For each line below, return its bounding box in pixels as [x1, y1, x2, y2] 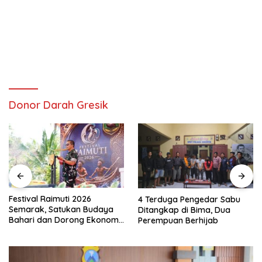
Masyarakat [9, 225, 56, 236]
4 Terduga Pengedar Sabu [138, 194, 240, 205]
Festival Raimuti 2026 [9, 194, 91, 205]
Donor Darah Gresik [9, 98, 108, 112]
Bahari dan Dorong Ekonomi [9, 215, 120, 226]
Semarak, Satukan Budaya [9, 204, 113, 215]
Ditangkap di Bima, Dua [138, 204, 230, 215]
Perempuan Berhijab [138, 215, 218, 226]
